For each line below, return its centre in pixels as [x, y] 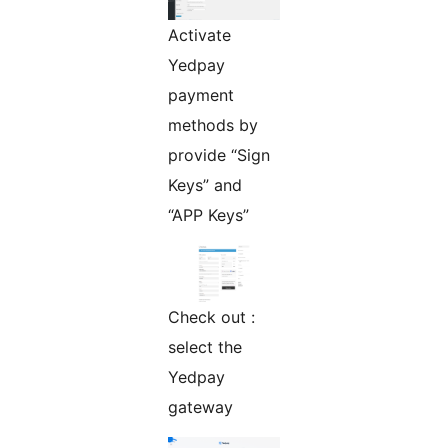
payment [201, 94]
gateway [200, 406]
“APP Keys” [208, 214]
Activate [199, 34]
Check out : [211, 316]
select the [205, 346]
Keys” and [205, 184]
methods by [213, 124]
